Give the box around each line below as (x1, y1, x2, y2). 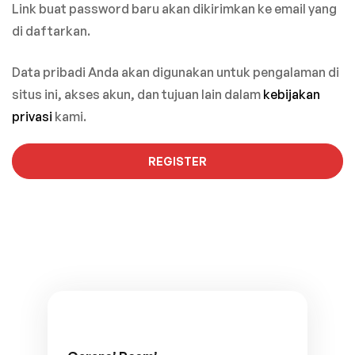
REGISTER (148, 155, 207, 168)
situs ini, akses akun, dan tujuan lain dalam (12, 86, 263, 102)
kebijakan (263, 86, 320, 102)
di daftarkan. (12, 23, 90, 39)
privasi (12, 109, 52, 124)
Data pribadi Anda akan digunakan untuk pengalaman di (12, 64, 339, 80)
